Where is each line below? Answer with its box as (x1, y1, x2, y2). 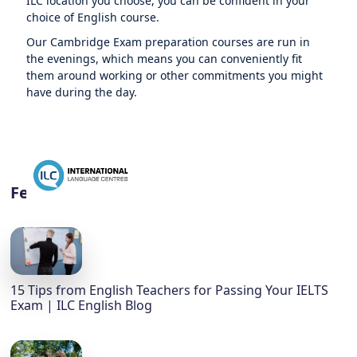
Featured (10, 182, 84, 203)
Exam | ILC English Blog (10, 296, 153, 315)
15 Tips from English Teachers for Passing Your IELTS (10, 281, 329, 300)
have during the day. (26, 84, 138, 100)
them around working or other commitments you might (26, 68, 324, 83)
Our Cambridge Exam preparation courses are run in (26, 34, 311, 49)
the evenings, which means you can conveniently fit (26, 51, 303, 66)
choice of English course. (26, 10, 160, 25)
